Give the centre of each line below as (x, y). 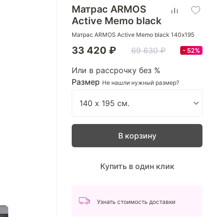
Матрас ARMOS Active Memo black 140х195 (133, 35)
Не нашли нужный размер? (141, 83)
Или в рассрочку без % (116, 70)
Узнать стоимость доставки (136, 202)
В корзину (137, 136)
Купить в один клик (137, 166)
